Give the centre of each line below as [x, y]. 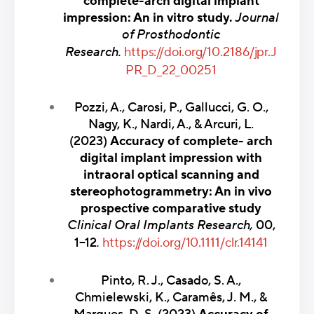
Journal [257, 18]
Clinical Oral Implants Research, [160, 226]
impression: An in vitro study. [149, 18]
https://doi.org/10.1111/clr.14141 [185, 243]
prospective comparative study [171, 209]
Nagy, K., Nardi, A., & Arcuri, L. [171, 125]
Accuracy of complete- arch [191, 142]
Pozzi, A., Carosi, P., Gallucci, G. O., [171, 108]
